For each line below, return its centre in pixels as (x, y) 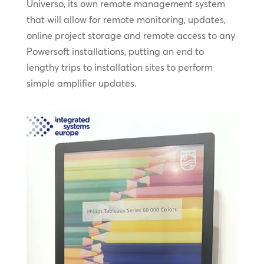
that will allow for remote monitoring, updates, (126, 20)
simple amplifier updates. (81, 83)
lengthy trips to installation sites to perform (119, 67)
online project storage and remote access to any (131, 36)
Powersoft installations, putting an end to (115, 52)
